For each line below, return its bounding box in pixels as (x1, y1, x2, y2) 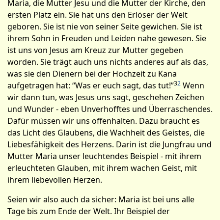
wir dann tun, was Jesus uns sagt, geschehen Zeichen (7, 92, 204, 103)
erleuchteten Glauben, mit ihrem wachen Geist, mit (7, 163, 197, 173)
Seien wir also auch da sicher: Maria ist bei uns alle (7, 194, 194, 205)
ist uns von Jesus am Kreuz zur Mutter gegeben (7, 45, 183, 55)
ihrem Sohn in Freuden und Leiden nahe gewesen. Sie (7, 33, 206, 44)
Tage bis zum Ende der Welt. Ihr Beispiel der (7, 206, 170, 217)
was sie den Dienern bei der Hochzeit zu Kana (7, 68, 177, 79)
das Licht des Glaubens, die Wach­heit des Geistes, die (7, 127, 205, 138)
